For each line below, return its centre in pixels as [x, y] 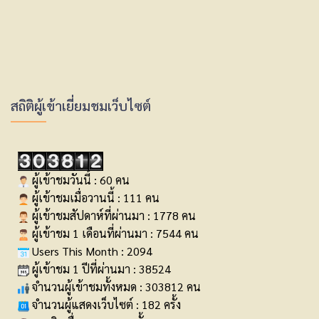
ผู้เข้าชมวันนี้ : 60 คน [79, 180]
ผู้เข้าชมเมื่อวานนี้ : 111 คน [94, 198]
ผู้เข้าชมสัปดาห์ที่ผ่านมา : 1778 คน [113, 216]
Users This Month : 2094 [91, 251]
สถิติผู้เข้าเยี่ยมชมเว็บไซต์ [81, 105]
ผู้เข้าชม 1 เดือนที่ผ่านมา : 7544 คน [114, 234]
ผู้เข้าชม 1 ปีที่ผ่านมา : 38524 [100, 269]
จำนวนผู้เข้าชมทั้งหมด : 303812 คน [115, 287]
